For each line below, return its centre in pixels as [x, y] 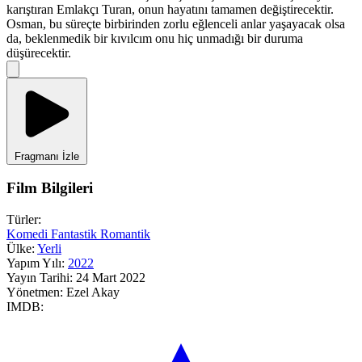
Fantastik [76, 234]
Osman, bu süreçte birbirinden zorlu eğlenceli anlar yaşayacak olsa [176, 23]
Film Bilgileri [50, 188]
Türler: [24, 219]
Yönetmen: [35, 292]
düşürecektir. [39, 53]
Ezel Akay [93, 292]
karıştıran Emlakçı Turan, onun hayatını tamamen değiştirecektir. [170, 9]
